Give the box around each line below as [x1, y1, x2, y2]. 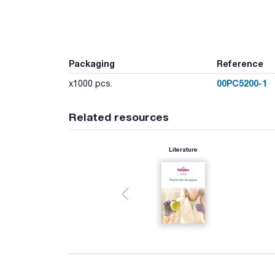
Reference [216, 58, 263, 69]
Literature [169, 145, 198, 153]
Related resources [69, 110, 169, 123]
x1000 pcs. [69, 78, 112, 88]
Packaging [69, 58, 115, 69]
